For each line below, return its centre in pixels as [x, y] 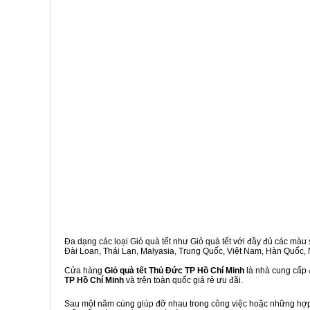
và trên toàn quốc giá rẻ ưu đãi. [183, 280]
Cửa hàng [84, 271]
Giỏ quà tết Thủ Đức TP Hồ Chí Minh [174, 271]
